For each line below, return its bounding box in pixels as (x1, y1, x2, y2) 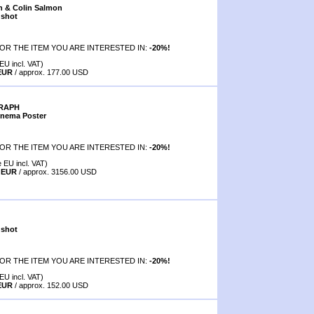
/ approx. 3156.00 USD (17, 167, 97, 176)
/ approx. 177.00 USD (13, 67, 88, 76)
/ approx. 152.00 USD (13, 280, 88, 289)
